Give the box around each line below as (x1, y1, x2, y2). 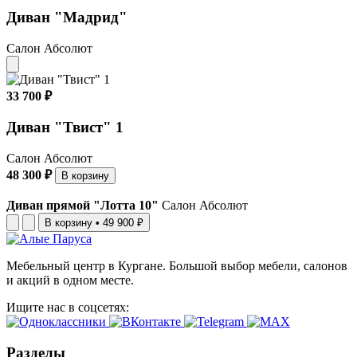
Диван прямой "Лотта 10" (6, 198, 159, 213)
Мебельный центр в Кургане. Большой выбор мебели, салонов (6, 259, 347, 273)
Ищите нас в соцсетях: (6, 300, 129, 315)
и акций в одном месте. (6, 273, 134, 288)
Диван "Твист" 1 (6, 119, 124, 136)
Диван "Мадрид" (6, 9, 127, 26)
